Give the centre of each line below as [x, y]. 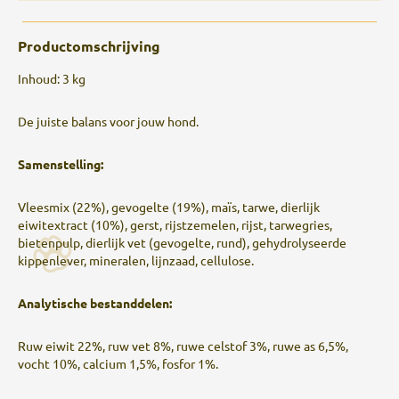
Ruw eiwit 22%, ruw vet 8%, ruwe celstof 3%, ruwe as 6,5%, [183, 346]
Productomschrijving [89, 46]
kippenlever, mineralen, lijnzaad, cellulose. [136, 260]
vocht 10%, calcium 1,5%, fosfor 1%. [118, 363]
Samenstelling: [62, 164]
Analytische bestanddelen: [95, 303]
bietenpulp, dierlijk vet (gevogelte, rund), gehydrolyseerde [182, 242]
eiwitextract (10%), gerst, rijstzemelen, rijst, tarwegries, [175, 224]
